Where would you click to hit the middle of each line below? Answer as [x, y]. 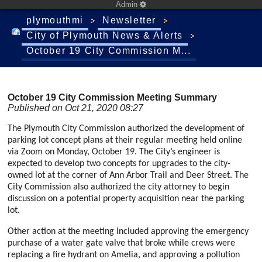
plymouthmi [55, 20]
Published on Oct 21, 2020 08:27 [75, 108]
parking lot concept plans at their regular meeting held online [125, 140]
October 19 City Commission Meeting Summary [112, 97]
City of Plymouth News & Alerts [105, 35]
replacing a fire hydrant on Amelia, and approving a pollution [124, 255]
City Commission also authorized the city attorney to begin [118, 187]
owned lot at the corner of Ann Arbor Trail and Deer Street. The [128, 175]
